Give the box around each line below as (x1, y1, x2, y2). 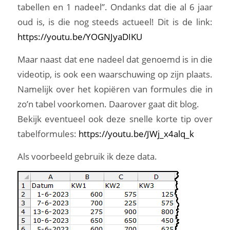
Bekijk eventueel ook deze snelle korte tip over (17, 113, 213, 125)
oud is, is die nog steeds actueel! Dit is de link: (17, 16, 213, 28)
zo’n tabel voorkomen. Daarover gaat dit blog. (17, 98, 199, 110)
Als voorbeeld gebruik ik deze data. (17, 150, 157, 162)
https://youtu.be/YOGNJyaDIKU (17, 31, 142, 43)
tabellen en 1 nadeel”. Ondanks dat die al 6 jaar (17, 1, 213, 13)
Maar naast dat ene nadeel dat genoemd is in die (17, 53, 213, 66)
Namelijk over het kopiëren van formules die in (17, 83, 213, 95)
